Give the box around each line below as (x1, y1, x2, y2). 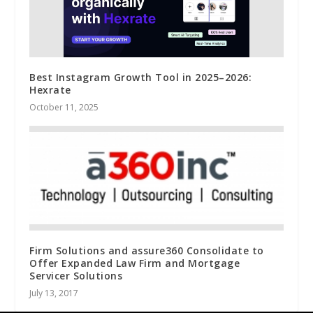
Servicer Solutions (29, 268, 123, 282)
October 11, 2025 (29, 101, 99, 113)
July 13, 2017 (29, 286, 79, 299)
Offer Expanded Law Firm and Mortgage (29, 256, 240, 270)
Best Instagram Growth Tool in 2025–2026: (29, 70, 252, 84)
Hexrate (29, 82, 71, 96)
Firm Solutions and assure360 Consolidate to (29, 243, 264, 257)
